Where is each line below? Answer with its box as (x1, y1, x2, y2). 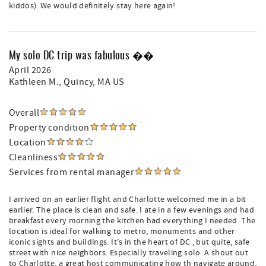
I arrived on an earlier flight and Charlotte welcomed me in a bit (9, 194, 246, 205)
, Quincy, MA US (59, 76, 125, 88)
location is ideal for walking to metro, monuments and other (9, 226, 235, 237)
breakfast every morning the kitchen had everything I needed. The (9, 216, 256, 226)
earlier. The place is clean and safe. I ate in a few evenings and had (9, 205, 255, 216)
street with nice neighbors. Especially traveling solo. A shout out (9, 248, 249, 258)
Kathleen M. (9, 76, 59, 88)
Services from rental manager (9, 166, 135, 178)
